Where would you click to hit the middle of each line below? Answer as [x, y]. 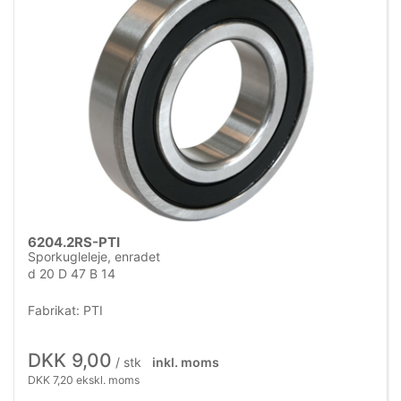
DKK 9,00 [70, 360]
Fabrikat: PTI [65, 310]
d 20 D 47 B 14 [72, 273]
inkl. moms [185, 362]
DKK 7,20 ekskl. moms [84, 380]
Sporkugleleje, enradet [94, 256]
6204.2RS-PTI [74, 242]
